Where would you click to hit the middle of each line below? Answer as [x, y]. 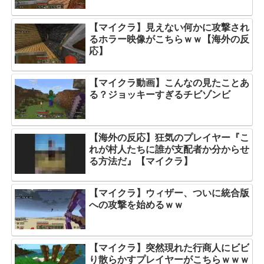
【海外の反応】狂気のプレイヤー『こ [169, 138]
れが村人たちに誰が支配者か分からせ [169, 150]
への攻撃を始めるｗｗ [136, 204]
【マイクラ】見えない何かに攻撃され [169, 28]
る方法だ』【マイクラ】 [141, 161]
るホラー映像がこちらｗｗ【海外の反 [169, 39]
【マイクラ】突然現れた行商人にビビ [169, 247]
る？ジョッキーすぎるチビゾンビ [160, 94]
